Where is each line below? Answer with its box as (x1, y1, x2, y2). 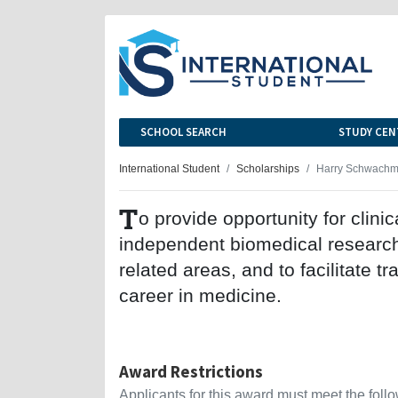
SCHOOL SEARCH (140, 123, 227, 139)
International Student (119, 162, 219, 174)
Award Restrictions (119, 360, 263, 382)
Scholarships (236, 162, 299, 174)
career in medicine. (119, 284, 282, 306)
